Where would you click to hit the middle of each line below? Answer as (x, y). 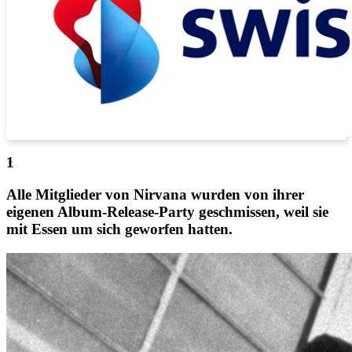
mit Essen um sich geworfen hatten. (119, 229)
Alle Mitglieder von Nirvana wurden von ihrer (155, 195)
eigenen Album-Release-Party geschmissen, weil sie (167, 212)
